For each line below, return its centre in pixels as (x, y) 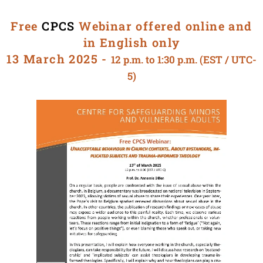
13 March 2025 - (59, 59)
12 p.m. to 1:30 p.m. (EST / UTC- (184, 60)
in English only (131, 42)
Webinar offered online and (166, 26)
